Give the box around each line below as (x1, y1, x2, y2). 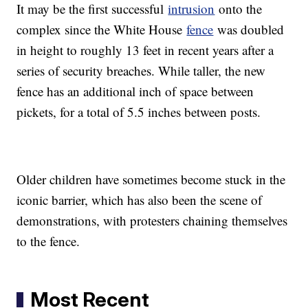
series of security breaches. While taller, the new (16, 62, 266, 80)
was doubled (213, 21, 285, 38)
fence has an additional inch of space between (16, 82, 254, 100)
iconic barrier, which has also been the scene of (16, 191, 263, 209)
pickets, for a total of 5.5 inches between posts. (16, 103, 261, 121)
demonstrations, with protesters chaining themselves (16, 212, 288, 230)
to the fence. (16, 232, 80, 250)
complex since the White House (16, 21, 187, 38)
